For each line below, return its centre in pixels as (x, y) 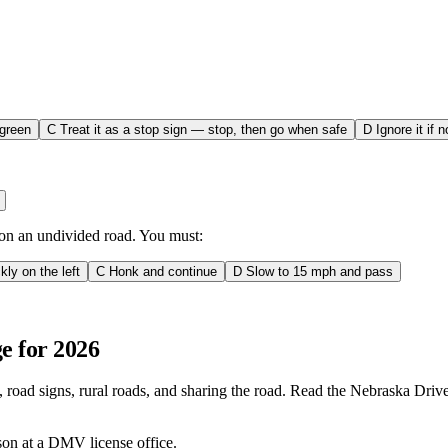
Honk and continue (163, 271)
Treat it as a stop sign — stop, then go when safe (203, 129)
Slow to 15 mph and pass (319, 271)
